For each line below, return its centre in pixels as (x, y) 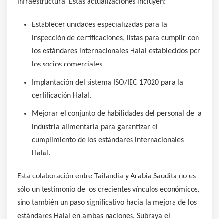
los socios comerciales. (68, 64)
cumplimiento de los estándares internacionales (108, 140)
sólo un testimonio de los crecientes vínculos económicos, (108, 189)
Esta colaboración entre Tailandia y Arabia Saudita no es (106, 176)
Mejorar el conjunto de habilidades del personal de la (117, 114)
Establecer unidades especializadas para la (99, 25)
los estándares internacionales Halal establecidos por (116, 51)
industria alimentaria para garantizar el (95, 127)
